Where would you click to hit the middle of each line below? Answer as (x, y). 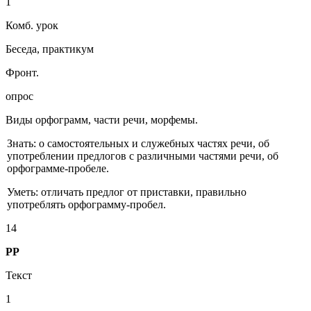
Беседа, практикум (50, 49)
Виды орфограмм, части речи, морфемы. (102, 120)
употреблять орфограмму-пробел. (86, 205)
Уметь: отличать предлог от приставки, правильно (126, 192)
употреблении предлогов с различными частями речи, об (142, 156)
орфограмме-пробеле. (58, 169)
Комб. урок (32, 26)
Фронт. (22, 73)
